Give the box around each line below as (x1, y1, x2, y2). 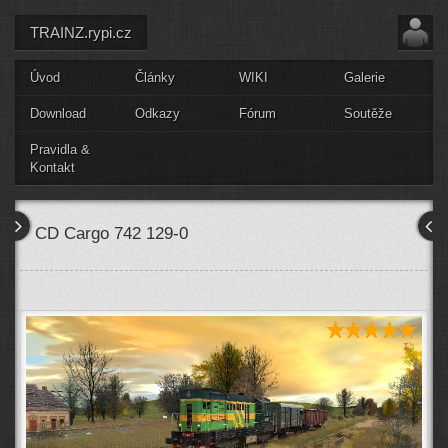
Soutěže (343, 106, 392, 121)
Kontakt (30, 160, 75, 175)
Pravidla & (30, 142, 90, 157)
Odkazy (134, 106, 180, 121)
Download (30, 106, 86, 121)
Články (134, 70, 175, 85)
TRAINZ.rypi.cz (30, 24, 132, 41)
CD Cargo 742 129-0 (35, 224, 188, 243)
